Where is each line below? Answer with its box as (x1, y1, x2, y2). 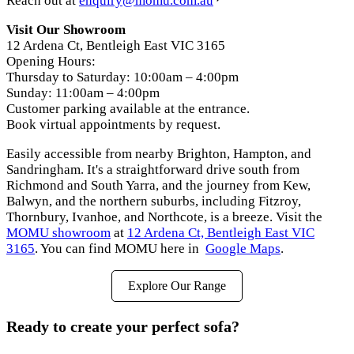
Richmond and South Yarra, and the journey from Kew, (6, 178, 311, 194)
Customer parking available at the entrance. (6, 101, 250, 117)
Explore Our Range (128, 279, 226, 293)
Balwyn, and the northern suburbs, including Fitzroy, (6, 194, 301, 209)
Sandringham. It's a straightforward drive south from (6, 162, 299, 178)
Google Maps (205, 241, 281, 257)
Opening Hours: (6, 54, 96, 70)
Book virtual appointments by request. (6, 117, 220, 133)
